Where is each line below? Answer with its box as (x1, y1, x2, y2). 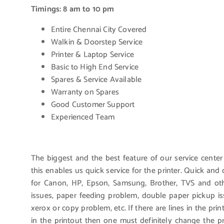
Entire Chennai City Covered (51, 22, 147, 36)
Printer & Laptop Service (51, 47, 134, 61)
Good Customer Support (51, 97, 135, 111)
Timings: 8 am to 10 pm (31, 2, 114, 16)
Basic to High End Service (51, 60, 138, 74)
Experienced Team (51, 110, 115, 124)
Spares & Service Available (51, 72, 142, 86)
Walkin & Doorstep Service (51, 35, 142, 49)
